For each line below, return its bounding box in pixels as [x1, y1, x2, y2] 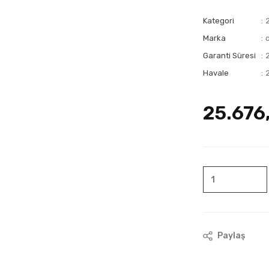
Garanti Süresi [203, 51, 256, 60]
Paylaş [217, 231, 245, 241]
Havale [203, 68, 229, 77]
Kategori [203, 16, 234, 25]
